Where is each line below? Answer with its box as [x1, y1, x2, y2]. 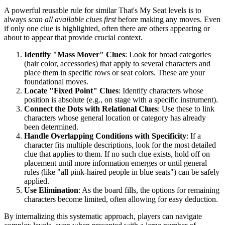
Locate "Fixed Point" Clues [24, 86, 119, 95]
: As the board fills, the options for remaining [78, 185, 219, 194]
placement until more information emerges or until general [24, 158, 207, 167]
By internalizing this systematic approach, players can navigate [4, 211, 202, 220]
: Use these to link [158, 104, 214, 113]
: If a [186, 131, 201, 140]
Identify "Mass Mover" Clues [24, 50, 125, 59]
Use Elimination [24, 185, 78, 194]
